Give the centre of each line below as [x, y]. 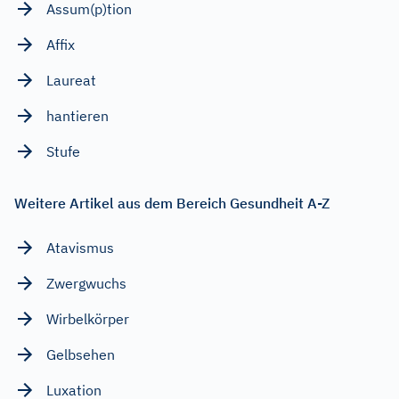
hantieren [77, 115]
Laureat [71, 80]
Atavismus [80, 247]
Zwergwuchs [86, 283]
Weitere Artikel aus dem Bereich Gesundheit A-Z [172, 203]
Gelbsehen [81, 354]
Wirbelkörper [88, 318]
